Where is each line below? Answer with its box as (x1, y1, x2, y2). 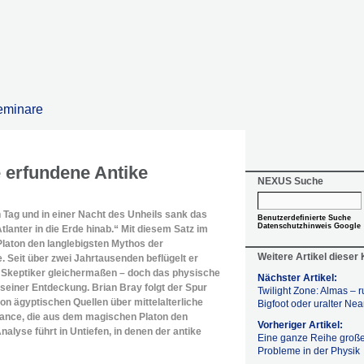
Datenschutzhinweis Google (258, 222, 361, 230)
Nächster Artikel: (258, 272, 337, 284)
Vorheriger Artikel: (258, 319, 343, 331)
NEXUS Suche (258, 175, 323, 187)
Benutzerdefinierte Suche (258, 214, 351, 222)
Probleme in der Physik (258, 345, 360, 357)
